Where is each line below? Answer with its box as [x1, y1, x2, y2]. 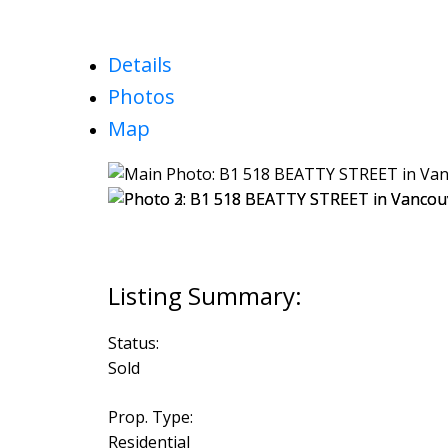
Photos [107, 82, 175, 110]
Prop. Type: [107, 406, 193, 429]
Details [107, 50, 172, 78]
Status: [107, 332, 159, 355]
